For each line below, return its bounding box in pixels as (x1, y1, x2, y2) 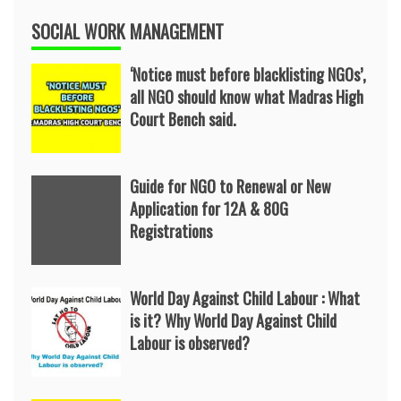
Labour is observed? (130, 331, 250, 354)
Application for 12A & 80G (130, 197, 288, 220)
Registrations (130, 219, 212, 243)
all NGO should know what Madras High (130, 85, 363, 108)
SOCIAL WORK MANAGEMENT (31, 18, 224, 45)
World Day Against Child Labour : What (130, 286, 360, 310)
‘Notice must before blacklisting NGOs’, (130, 63, 366, 86)
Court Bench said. (130, 107, 236, 131)
